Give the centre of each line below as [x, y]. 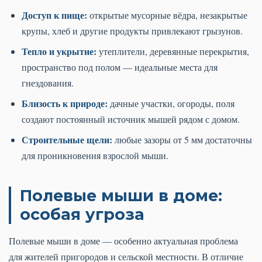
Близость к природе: [65, 104]
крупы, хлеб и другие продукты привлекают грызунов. [132, 31]
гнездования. [48, 83]
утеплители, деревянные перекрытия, [173, 51]
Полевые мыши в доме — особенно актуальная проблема [123, 241]
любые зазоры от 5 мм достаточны [182, 140]
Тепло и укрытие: [59, 51]
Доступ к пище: [54, 15]
